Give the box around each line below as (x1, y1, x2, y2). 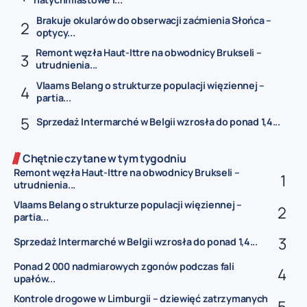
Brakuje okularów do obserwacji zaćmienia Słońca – (36, 13, 272, 27)
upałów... (14, 271, 56, 285)
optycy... (36, 25, 75, 39)
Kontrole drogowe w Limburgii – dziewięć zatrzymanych (14, 292, 269, 306)
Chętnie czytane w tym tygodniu (23, 151, 186, 167)
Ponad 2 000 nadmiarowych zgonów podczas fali (14, 259, 234, 273)
